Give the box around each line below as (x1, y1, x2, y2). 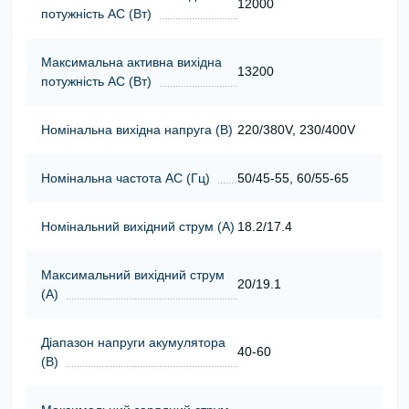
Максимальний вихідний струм (41, 267, 225, 282)
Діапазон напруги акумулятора (41, 334, 225, 350)
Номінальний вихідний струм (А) (41, 218, 235, 234)
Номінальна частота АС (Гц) (41, 170, 210, 185)
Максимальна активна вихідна (41, 54, 222, 69)
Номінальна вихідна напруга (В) (41, 121, 233, 137)
